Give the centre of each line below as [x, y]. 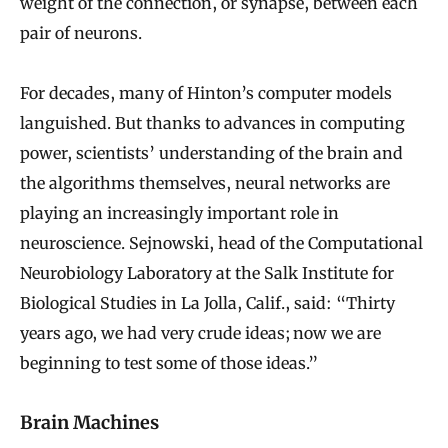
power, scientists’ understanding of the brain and [211, 153]
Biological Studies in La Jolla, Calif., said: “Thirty [207, 303]
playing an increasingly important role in [179, 213]
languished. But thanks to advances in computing [212, 123]
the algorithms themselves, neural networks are [205, 183]
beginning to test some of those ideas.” [169, 363]
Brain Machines [89, 422]
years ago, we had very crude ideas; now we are [200, 333]
